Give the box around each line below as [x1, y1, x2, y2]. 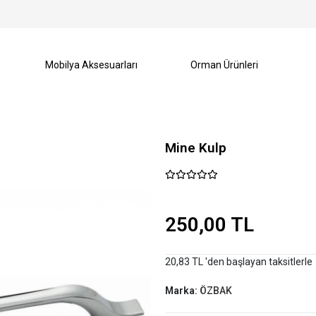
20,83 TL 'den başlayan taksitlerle [164, 256, 312, 267]
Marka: [164, 285, 200, 296]
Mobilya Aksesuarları [45, 59, 138, 71]
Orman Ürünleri [190, 59, 259, 71]
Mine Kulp [164, 140, 226, 156]
